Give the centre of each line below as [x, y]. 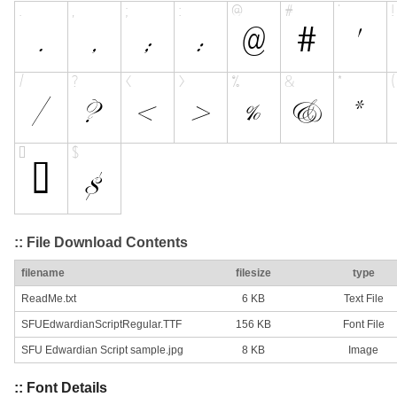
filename [43, 273]
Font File [363, 325]
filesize [253, 273]
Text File [363, 299]
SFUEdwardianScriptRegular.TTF [101, 325]
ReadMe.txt [49, 299]
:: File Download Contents [101, 242]
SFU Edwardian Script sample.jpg [102, 350]
